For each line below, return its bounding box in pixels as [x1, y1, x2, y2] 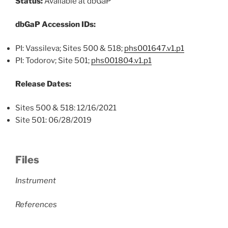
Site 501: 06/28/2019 [15, 115, 92, 125]
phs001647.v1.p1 [124, 43, 184, 53]
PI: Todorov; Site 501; [15, 55, 91, 65]
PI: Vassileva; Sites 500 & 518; [15, 43, 124, 53]
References [15, 199, 57, 209]
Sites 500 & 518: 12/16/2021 [15, 103, 117, 112]
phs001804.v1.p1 [91, 55, 152, 65]
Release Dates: [15, 79, 73, 89]
